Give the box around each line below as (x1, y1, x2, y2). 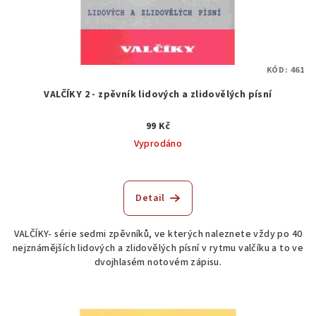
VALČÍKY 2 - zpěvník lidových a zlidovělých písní (44, 87, 272, 102)
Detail (135, 191, 165, 206)
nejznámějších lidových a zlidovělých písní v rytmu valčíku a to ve (12, 241, 304, 256)
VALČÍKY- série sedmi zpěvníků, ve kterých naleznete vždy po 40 (13, 227, 303, 242)
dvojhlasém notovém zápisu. (94, 255, 222, 270)
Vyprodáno (133, 137, 183, 152)
